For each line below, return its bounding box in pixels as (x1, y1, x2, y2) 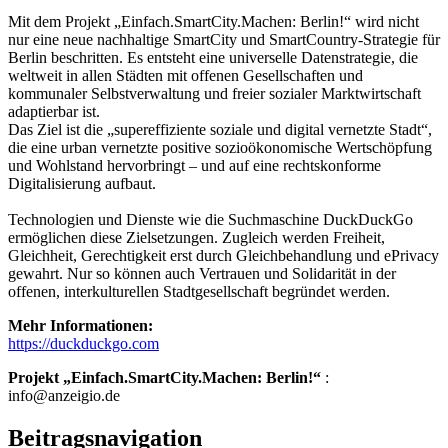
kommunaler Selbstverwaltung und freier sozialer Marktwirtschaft (8, 85, 421, 103)
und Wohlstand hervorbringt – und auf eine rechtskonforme (8, 157, 381, 175)
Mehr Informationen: (8, 317, 153, 335)
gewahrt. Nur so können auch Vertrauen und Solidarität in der (8, 265, 396, 283)
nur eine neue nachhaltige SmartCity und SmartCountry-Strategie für (8, 31, 440, 49)
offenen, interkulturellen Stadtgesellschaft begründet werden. (8, 283, 390, 301)
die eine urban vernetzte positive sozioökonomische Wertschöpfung (8, 139, 432, 157)
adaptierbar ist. (8, 103, 100, 121)
